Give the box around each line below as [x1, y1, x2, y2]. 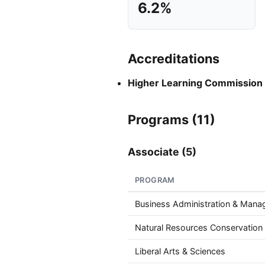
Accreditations [128, 51, 219, 66]
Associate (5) [128, 146, 196, 158]
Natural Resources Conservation [135, 222, 263, 232]
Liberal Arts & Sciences [135, 246, 225, 256]
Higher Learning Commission [128, 77, 263, 89]
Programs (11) [128, 112, 215, 127]
